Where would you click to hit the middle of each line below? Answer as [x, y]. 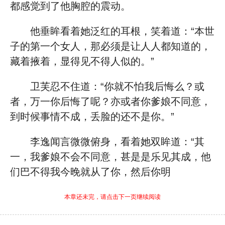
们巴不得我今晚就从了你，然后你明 [90, 172]
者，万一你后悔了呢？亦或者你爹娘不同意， [110, 101]
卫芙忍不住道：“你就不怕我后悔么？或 [117, 86]
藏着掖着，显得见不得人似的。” [82, 61]
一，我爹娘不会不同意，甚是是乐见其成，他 [110, 157]
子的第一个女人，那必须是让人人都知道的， [110, 46]
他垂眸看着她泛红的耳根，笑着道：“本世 [122, 31]
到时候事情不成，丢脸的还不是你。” [92, 117]
